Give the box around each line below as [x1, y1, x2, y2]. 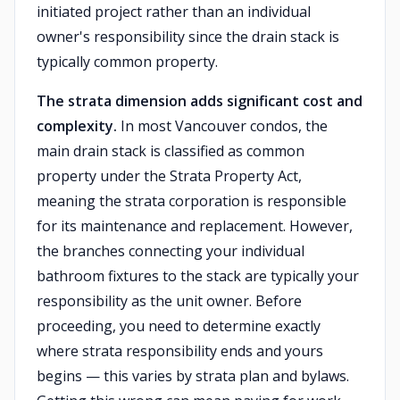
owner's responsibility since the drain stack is [37, 27, 339, 46]
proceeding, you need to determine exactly [37, 316, 321, 336]
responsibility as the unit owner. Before [37, 291, 302, 311]
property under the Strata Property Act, [37, 166, 302, 186]
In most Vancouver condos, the [117, 116, 328, 136]
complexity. [37, 116, 117, 136]
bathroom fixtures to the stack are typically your [37, 266, 359, 286]
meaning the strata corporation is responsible [37, 191, 346, 211]
